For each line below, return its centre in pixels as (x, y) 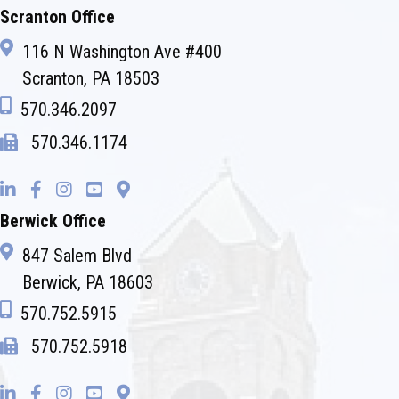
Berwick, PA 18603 (88, 283)
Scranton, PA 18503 (91, 79)
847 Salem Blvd (77, 256)
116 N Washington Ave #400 (122, 52)
